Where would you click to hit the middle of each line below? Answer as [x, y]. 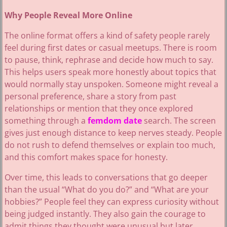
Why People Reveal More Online [68, 15]
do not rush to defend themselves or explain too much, [110, 145]
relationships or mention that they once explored [99, 109]
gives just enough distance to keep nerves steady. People [113, 133]
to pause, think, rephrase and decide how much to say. [109, 60]
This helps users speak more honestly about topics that [110, 72]
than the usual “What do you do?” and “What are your [106, 190]
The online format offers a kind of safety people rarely [107, 36]
